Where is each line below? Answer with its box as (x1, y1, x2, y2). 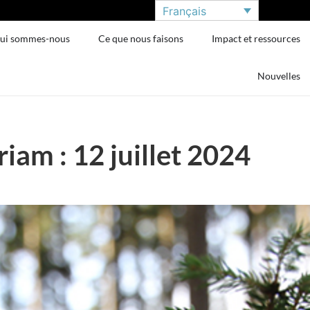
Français (163, 3, 206, 18)
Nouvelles (257, 70, 301, 82)
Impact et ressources (212, 33, 301, 44)
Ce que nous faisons (98, 33, 184, 44)
